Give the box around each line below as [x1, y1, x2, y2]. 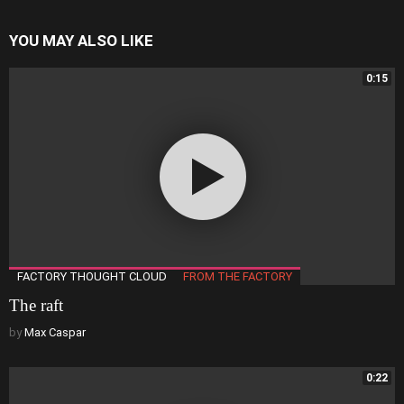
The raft [9, 296, 63, 316]
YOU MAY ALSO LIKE [9, 32, 153, 50]
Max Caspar [24, 326, 86, 340]
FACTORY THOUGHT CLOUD [17, 270, 167, 284]
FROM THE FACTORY [183, 270, 292, 284]
